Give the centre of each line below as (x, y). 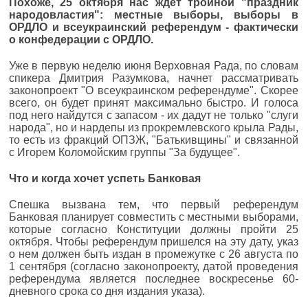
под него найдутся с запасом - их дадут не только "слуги (154, 115)
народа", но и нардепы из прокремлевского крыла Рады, (154, 127)
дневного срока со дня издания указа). (107, 291)
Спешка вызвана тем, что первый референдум (154, 204)
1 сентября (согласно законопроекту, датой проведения (154, 266)
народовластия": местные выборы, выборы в (154, 14)
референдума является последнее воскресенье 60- (154, 278)
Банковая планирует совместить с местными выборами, (154, 217)
